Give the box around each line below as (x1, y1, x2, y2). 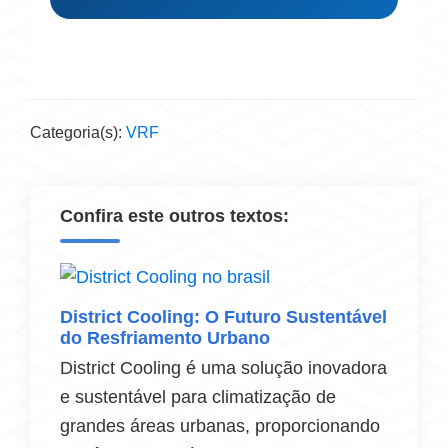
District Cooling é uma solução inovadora (60, 358, 387, 378)
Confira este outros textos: (60, 206, 289, 226)
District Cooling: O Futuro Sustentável (60, 307, 387, 327)
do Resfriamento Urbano (60, 328, 270, 348)
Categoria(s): (30, 124, 126, 141)
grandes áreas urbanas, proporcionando (60, 416, 380, 436)
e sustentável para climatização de (60, 387, 336, 407)
